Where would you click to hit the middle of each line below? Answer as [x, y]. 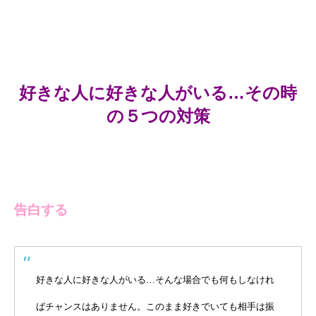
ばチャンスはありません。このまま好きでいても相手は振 [155, 307]
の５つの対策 [158, 116]
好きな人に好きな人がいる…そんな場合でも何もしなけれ [155, 280]
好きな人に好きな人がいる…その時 [158, 93]
